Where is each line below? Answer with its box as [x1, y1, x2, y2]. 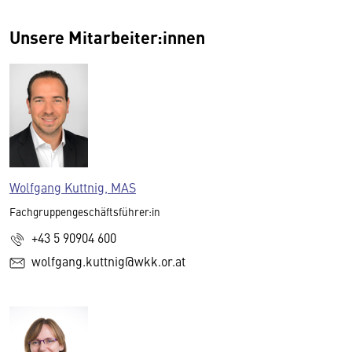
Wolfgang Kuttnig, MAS [9, 178, 136, 196]
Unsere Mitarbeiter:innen [9, 24, 205, 49]
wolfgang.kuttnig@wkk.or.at [31, 252, 185, 270]
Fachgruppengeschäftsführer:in [9, 204, 160, 220]
